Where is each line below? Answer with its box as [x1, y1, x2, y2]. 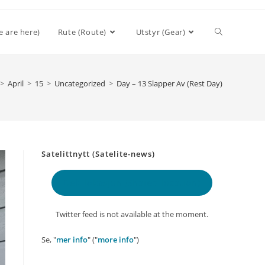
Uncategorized [54, 78, 105, 89]
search [215, 114, 241, 125]
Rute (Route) [57, 27, 106, 37]
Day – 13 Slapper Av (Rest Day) [117, 78, 222, 89]
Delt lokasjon [63, 177, 122, 188]
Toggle [215, 26, 241, 37]
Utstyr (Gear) [135, 27, 186, 37]
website [215, 70, 245, 81]
